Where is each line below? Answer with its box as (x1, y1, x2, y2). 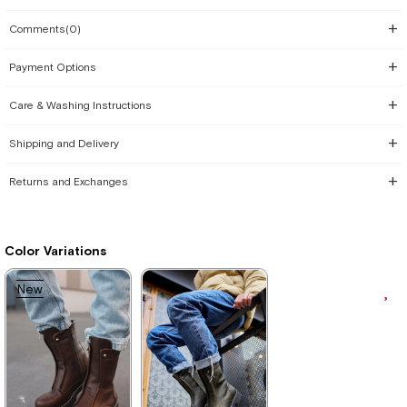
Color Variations (5, 243, 106, 258)
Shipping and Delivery (9, 137, 119, 150)
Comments (9, 23, 65, 35)
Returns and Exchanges (9, 175, 128, 188)
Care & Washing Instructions (9, 99, 152, 112)
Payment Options (9, 61, 96, 74)
